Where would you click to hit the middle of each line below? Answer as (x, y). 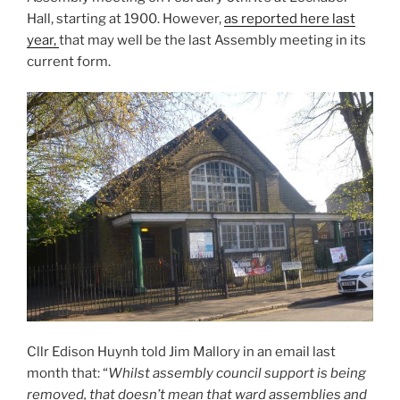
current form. (69, 61)
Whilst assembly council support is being (237, 374)
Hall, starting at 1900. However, (125, 18)
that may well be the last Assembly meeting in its (212, 40)
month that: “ (67, 374)
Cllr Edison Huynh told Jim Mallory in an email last (181, 352)
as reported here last (290, 18)
